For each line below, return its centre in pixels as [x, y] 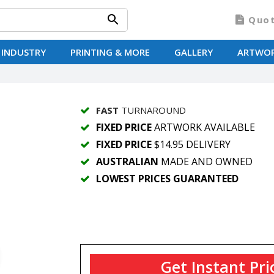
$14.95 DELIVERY [191, 144]
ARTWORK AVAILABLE [203, 127]
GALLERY [193, 52]
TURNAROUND [152, 110]
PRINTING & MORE [110, 52]
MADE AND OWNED [205, 161]
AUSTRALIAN [127, 161]
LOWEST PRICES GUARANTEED [167, 179]
